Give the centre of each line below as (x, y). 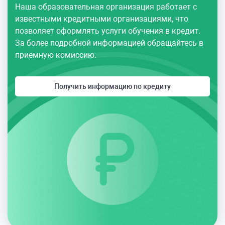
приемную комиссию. (56, 55)
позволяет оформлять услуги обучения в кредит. (108, 31)
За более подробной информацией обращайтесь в (109, 43)
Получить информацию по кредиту (113, 87)
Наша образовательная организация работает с (106, 7)
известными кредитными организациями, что (102, 19)
